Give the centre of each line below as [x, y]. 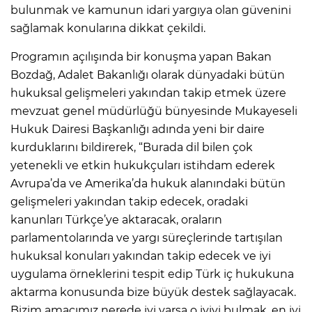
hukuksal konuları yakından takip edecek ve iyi [141, 256]
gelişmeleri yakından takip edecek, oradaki [129, 202]
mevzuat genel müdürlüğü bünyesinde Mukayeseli [154, 111]
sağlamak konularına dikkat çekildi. [108, 29]
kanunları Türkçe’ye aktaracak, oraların [116, 220]
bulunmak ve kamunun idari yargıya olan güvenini [151, 10]
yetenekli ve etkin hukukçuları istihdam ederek [143, 166]
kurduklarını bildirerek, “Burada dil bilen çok [132, 148]
